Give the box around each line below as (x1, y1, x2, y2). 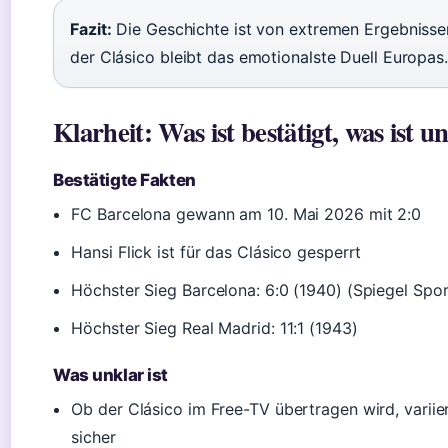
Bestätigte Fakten (53, 170, 196, 190)
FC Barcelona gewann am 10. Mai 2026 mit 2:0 (71, 204, 422, 224)
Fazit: (70, 19, 112, 39)
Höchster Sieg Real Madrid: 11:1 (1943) (71, 318, 358, 338)
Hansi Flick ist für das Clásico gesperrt (71, 242, 362, 262)
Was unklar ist (53, 365, 169, 385)
